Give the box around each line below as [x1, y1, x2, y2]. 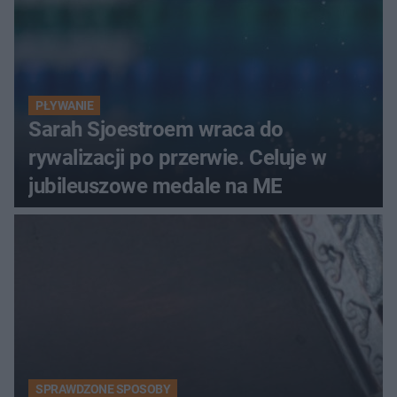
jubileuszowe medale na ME [28, 174, 283, 199]
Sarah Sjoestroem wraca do [28, 117, 284, 143]
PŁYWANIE [35, 98, 94, 113]
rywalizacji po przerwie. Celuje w [28, 145, 327, 171]
